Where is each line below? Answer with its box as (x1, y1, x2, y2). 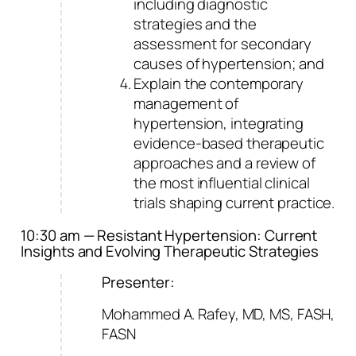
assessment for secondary (133, 33, 312, 54)
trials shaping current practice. (133, 192, 335, 213)
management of (133, 92, 239, 114)
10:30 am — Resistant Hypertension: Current (21, 225, 318, 246)
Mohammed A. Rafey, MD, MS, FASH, (102, 304, 335, 325)
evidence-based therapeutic (133, 132, 324, 153)
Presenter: (102, 271, 175, 292)
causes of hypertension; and (133, 52, 324, 74)
